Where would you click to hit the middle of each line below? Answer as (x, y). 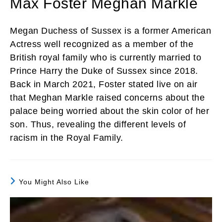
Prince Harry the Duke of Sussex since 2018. (104, 71)
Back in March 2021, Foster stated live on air (104, 84)
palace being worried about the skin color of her (110, 111)
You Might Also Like (54, 182)
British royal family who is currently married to (106, 58)
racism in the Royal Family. (67, 138)
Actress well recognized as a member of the (102, 44)
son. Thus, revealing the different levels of (98, 125)
